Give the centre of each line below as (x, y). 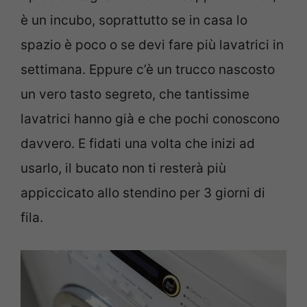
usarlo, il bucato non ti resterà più (123, 169)
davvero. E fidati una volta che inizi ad (138, 144)
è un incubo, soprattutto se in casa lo (134, 21)
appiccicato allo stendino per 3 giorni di (143, 193)
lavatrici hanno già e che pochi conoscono (150, 119)
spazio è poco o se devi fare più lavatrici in (152, 45)
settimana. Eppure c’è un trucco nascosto (148, 70)
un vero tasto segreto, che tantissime (135, 95)
